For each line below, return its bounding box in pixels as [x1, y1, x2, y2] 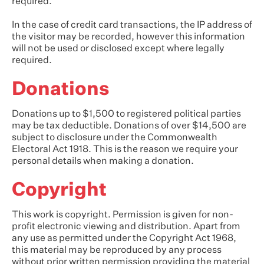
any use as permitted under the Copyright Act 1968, [12, 234, 236, 243]
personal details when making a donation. [12, 157, 194, 166]
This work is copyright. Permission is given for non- [12, 210, 233, 220]
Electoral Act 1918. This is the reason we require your [12, 145, 238, 154]
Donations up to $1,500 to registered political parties [12, 110, 241, 119]
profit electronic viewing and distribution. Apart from [12, 222, 240, 232]
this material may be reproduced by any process [12, 246, 222, 255]
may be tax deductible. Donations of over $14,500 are [12, 121, 246, 131]
